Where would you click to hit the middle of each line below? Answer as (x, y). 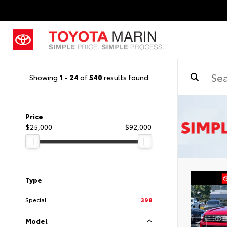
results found (125, 77)
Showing (44, 77)
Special (36, 199)
